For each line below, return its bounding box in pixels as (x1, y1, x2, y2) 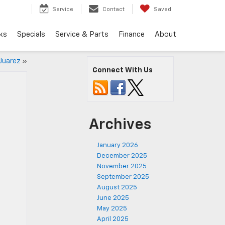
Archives (89, 118, 151, 133)
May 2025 (97, 205, 127, 212)
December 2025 (97, 153, 147, 159)
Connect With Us (92, 67, 153, 74)
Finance (119, 30, 145, 38)
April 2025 (97, 216, 129, 222)
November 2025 (97, 163, 147, 170)
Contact (102, 7, 125, 13)
